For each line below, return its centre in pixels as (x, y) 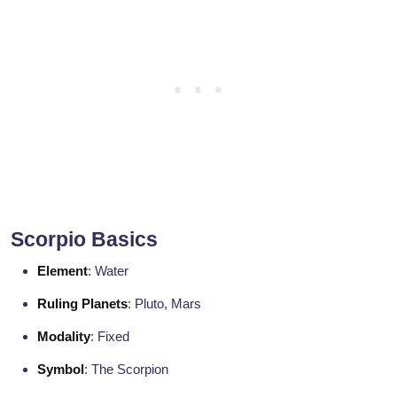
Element (62, 271)
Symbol (61, 370)
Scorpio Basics (84, 240)
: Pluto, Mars (164, 304)
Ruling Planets (82, 304)
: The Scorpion (126, 370)
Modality (64, 337)
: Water (108, 271)
